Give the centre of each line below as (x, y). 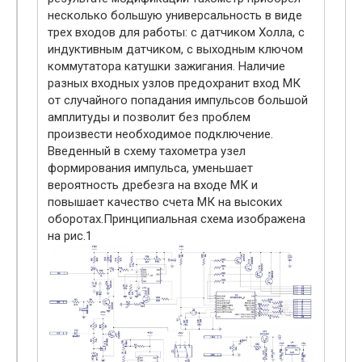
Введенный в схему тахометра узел (147, 152)
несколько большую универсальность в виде (175, 16)
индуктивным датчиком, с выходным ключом (175, 50)
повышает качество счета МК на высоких (165, 202)
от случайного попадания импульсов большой (178, 101)
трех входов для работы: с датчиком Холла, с (176, 33)
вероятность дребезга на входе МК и (153, 185)
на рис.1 (70, 236)
